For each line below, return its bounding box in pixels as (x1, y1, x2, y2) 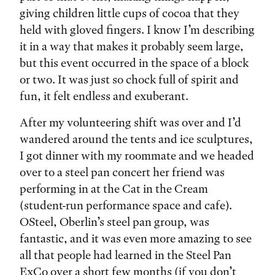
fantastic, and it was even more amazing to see (20, 231, 252, 246)
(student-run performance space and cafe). (20, 198, 232, 212)
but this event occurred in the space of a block (20, 56, 249, 70)
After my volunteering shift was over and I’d (20, 115, 241, 130)
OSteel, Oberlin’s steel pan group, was (20, 215, 209, 229)
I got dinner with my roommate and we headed (20, 149, 254, 163)
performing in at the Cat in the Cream (20, 182, 208, 196)
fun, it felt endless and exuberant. (20, 89, 191, 103)
